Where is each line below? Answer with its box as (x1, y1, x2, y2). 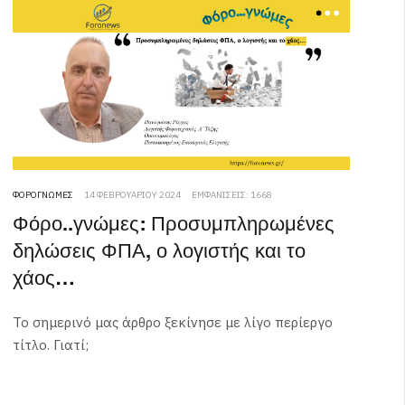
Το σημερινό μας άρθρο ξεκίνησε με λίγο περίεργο (12, 314, 333, 332)
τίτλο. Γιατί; (12, 336, 89, 354)
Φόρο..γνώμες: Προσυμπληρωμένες (12, 209, 334, 241)
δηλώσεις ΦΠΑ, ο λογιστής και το (12, 236, 306, 268)
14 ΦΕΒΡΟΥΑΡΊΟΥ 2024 (83, 189, 181, 202)
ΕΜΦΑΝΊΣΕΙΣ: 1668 (191, 189, 272, 202)
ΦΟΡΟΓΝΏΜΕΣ (12, 189, 73, 202)
